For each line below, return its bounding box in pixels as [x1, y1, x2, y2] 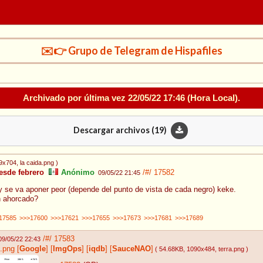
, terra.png [215, 245, 244, 252]
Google [19, 244, 46, 253]
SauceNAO [112, 244, 151, 253]
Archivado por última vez [23, 92, 128, 103]
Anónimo [59, 168, 95, 177]
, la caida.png [16, 159, 54, 167]
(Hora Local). [185, 92, 240, 103]
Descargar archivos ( [73, 124, 154, 135]
